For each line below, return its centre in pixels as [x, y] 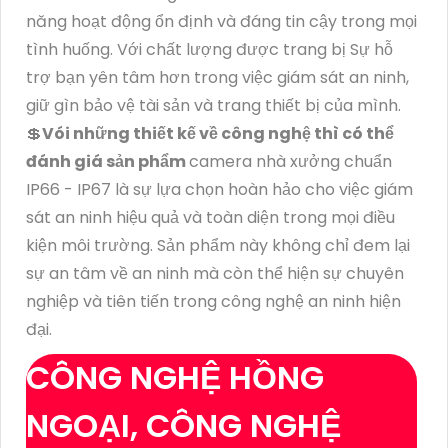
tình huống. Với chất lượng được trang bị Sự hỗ [209, 49]
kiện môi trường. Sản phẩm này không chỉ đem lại [218, 245]
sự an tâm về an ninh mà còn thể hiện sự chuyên [215, 273]
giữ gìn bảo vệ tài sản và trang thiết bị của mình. [213, 105]
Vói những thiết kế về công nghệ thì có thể [218, 133]
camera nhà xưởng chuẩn [290, 161]
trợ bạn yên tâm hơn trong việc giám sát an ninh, [217, 77]
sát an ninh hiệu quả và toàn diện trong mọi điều [210, 217]
